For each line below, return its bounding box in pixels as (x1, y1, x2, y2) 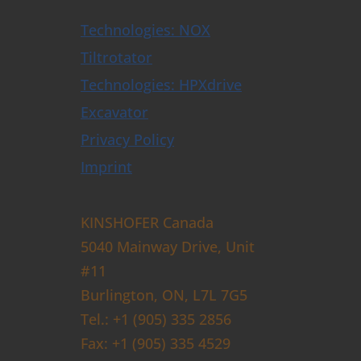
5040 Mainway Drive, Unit (81, 237, 255, 256)
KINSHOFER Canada (81, 213, 214, 232)
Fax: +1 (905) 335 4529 (81, 334, 230, 353)
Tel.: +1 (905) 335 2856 (81, 309, 231, 329)
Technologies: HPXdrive (81, 75, 242, 94)
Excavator (81, 102, 148, 122)
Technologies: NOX (81, 20, 210, 39)
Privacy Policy (81, 130, 174, 149)
